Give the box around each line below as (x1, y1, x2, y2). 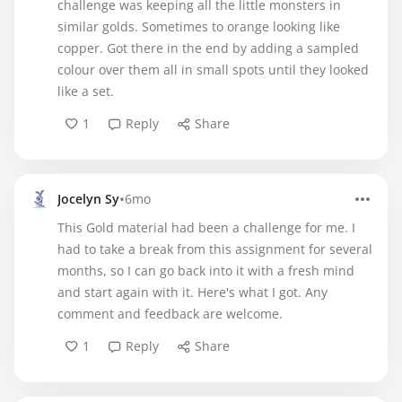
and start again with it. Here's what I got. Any (57, 284, 328, 301)
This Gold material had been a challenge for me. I (57, 219, 355, 236)
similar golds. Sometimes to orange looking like (57, 18, 340, 35)
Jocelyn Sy (57, 190, 119, 207)
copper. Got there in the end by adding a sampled (57, 39, 359, 57)
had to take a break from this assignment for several (57, 240, 372, 258)
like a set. (57, 83, 114, 100)
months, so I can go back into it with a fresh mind (57, 262, 354, 279)
